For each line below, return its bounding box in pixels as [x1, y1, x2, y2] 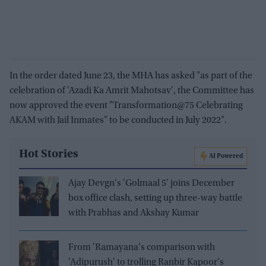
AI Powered [209, 153, 243, 160]
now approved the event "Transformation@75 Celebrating [9, 101, 243, 110]
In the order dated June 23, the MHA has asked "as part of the [9, 71, 252, 81]
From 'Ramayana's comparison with [68, 243, 215, 252]
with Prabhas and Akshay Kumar [68, 208, 199, 218]
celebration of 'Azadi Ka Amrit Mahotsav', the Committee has [9, 86, 254, 96]
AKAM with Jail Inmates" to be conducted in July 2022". [9, 116, 227, 125]
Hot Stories [19, 148, 78, 160]
